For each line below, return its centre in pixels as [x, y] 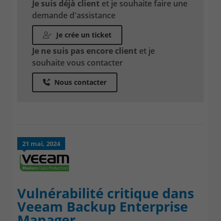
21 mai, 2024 [41, 143]
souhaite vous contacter [77, 62]
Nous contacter [79, 82]
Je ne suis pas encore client [86, 51]
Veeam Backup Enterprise [103, 206]
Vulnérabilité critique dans [106, 193]
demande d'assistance [74, 15]
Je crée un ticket [83, 35]
